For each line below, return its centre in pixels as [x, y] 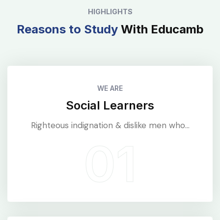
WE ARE [110, 88]
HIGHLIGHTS [110, 11]
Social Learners [110, 105]
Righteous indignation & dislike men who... [110, 125]
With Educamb [161, 29]
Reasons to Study [67, 29]
